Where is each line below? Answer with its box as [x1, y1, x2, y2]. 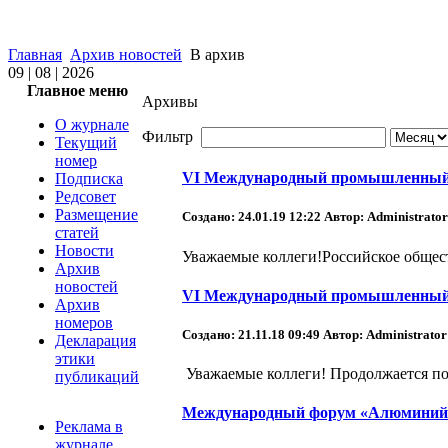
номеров [55, 314, 113, 331]
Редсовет [55, 188, 116, 205]
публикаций [55, 368, 139, 385]
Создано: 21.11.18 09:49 [182, 327, 323, 343]
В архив [186, 46, 245, 63]
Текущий [55, 134, 117, 151]
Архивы [142, 93, 198, 110]
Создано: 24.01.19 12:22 [182, 209, 324, 225]
